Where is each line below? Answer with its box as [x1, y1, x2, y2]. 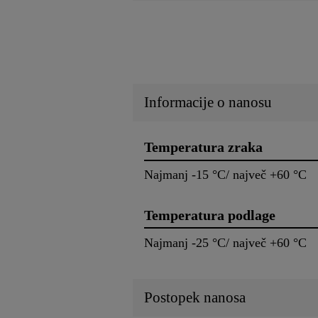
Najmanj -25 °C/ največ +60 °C [144, 235, 307, 250]
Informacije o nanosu [144, 94, 272, 111]
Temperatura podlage [144, 207, 275, 223]
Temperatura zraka [144, 139, 263, 155]
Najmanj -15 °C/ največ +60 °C [144, 167, 307, 182]
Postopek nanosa [144, 288, 246, 306]
